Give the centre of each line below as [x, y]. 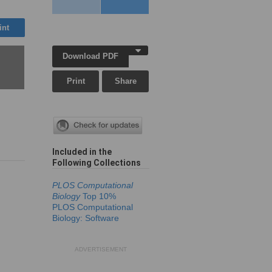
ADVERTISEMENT [101, 250]
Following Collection [94, 163]
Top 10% [99, 196]
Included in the [82, 152]
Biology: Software [86, 218]
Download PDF [91, 56]
